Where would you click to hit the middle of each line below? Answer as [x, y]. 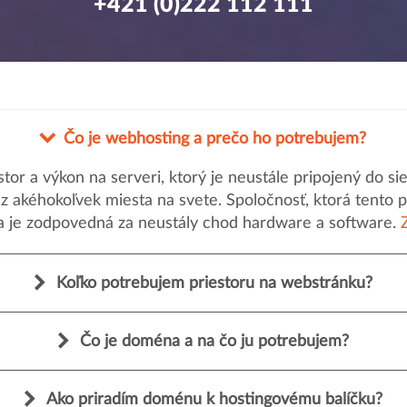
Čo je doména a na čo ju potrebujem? [214, 342]
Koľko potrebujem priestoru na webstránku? [214, 284]
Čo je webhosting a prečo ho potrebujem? [214, 139]
